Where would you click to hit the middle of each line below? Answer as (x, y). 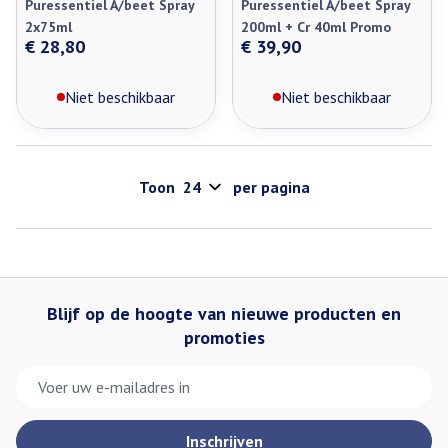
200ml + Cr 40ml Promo (316, 27)
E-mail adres (60, 375)
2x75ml (48, 27)
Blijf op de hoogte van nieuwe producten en (224, 313)
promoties (224, 337)
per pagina (271, 187)
